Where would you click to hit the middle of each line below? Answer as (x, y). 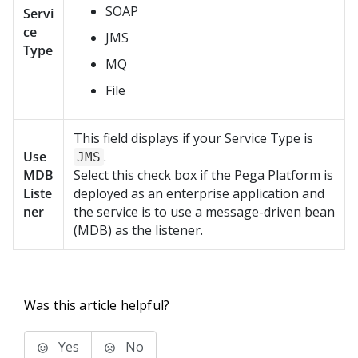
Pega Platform (277, 175)
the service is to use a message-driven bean (204, 212)
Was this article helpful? (97, 305)
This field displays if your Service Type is (193, 138)
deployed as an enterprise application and (199, 193)
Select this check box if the (154, 175)
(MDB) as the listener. (138, 230)
